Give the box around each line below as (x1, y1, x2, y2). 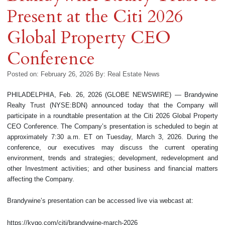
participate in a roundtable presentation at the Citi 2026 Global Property (7, 111, 218, 120)
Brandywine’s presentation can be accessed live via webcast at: (7, 197, 193, 205)
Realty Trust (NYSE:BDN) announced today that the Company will (7, 101, 218, 109)
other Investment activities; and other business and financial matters (7, 164, 218, 172)
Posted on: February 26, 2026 (7, 70, 93, 78)
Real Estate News (107, 70, 160, 78)
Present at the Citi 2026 (7, 4, 183, 29)
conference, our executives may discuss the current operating (7, 143, 218, 151)
